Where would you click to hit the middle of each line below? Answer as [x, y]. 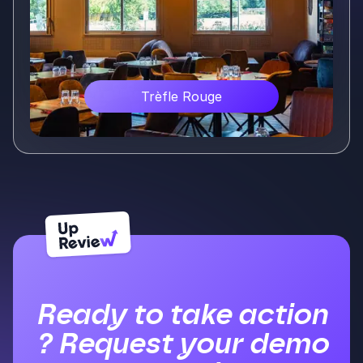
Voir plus [284, 168]
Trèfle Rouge [181, 97]
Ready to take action [181, 314]
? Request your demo [181, 344]
